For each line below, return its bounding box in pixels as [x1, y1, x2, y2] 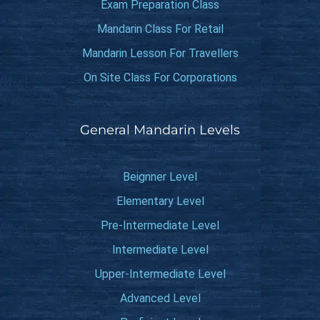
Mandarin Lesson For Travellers [81, 46, 239, 60]
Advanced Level [119, 291, 201, 305]
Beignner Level [123, 170, 197, 184]
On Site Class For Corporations [83, 71, 237, 84]
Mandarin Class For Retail [96, 22, 224, 36]
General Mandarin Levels [80, 122, 240, 138]
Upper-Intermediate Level [94, 267, 226, 281]
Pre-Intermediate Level [101, 219, 219, 232]
